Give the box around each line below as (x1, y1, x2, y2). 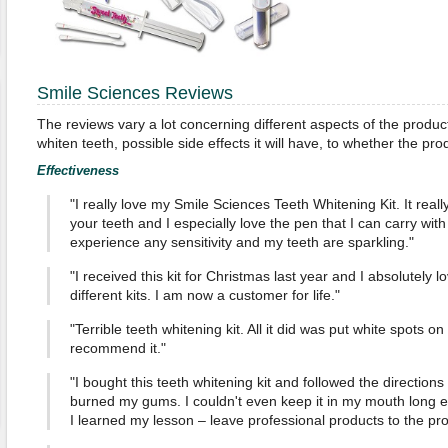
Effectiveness (36, 163, 119, 178)
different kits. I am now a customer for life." (69, 287, 340, 303)
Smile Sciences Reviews (36, 83, 233, 103)
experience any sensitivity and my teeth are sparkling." (69, 234, 414, 250)
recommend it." (69, 340, 166, 356)
